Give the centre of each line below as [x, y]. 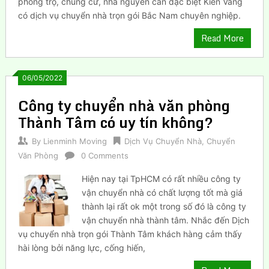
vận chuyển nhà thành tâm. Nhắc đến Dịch [166, 220]
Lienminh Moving [75, 141]
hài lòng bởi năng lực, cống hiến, [81, 247]
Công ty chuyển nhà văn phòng [124, 105]
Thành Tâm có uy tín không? [115, 122]
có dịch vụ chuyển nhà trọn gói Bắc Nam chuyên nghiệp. [129, 15]
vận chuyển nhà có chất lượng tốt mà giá [162, 192]
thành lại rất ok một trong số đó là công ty [164, 206]
